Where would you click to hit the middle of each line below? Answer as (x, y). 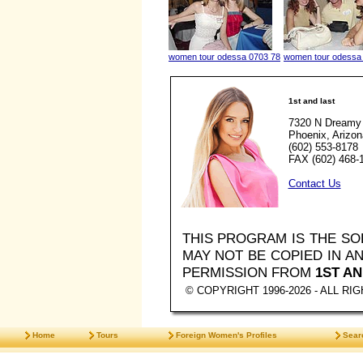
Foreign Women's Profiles (226, 335)
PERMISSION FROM (248, 272)
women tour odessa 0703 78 (224, 57)
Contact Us (314, 183)
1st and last (311, 101)
